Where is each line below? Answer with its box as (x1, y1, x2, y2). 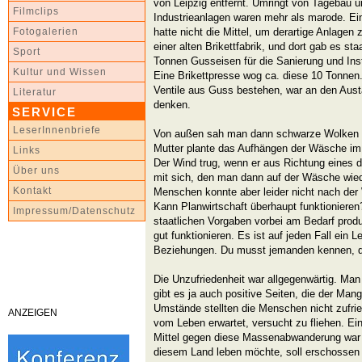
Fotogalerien (13, 27, 78, 36)
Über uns (13, 166, 60, 175)
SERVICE (12, 105, 77, 119)
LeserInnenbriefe (13, 125, 101, 135)
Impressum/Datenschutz (13, 206, 136, 216)
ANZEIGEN (8, 307, 57, 318)
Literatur (13, 87, 57, 97)
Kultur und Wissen (13, 67, 107, 77)
